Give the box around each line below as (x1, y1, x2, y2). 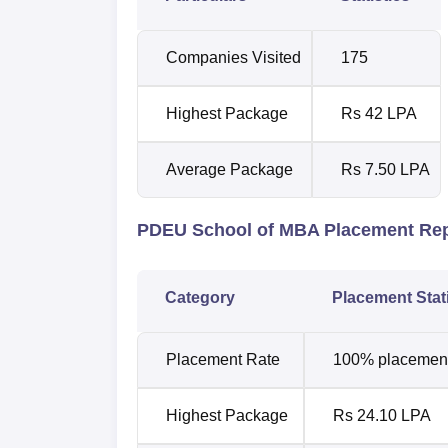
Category (165, 288, 235, 306)
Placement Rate (166, 350, 280, 368)
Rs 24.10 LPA (333, 406, 431, 424)
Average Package (166, 160, 293, 178)
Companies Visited (166, 48, 301, 66)
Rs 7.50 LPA (341, 160, 430, 178)
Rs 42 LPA (341, 104, 417, 122)
